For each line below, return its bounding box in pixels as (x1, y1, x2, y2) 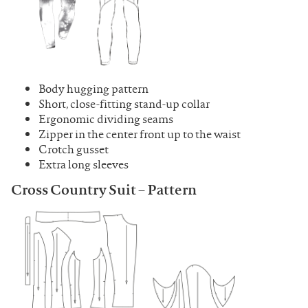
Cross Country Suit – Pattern (11, 179, 197, 199)
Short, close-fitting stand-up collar (38, 95, 210, 112)
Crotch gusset (38, 140, 109, 157)
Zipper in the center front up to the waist (38, 125, 241, 142)
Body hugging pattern (38, 80, 148, 97)
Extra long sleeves (38, 155, 129, 173)
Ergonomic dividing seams (38, 110, 173, 127)
